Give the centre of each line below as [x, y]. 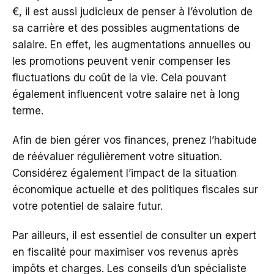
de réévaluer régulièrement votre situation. [117, 157]
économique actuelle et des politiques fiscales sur [135, 190]
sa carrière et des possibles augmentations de [126, 28]
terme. [28, 111]
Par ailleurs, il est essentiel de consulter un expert [134, 236]
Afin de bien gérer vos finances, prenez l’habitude [135, 140]
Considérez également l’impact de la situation [124, 173]
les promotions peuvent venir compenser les [121, 61]
